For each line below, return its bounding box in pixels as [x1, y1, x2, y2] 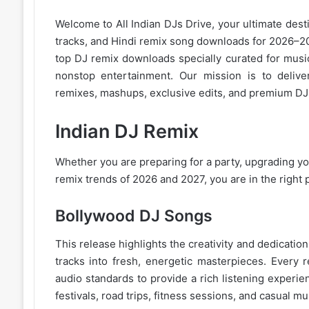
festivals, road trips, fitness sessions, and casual [54, 288, 293, 302]
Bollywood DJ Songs [54, 206, 212, 226]
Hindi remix [110, 34, 167, 48]
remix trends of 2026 [54, 172, 157, 186]
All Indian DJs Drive [115, 17, 212, 30]
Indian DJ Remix [54, 119, 199, 143]
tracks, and [54, 34, 111, 48]
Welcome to [54, 17, 116, 30]
